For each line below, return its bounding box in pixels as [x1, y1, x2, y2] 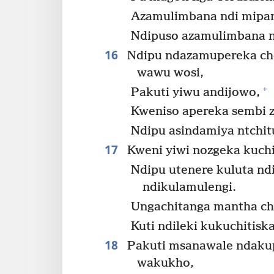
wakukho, [136, 256, 194, 270]
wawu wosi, [136, 65, 204, 80]
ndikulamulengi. [143, 180, 237, 195]
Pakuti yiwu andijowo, [131, 85, 261, 100]
